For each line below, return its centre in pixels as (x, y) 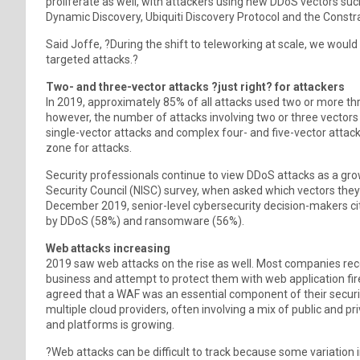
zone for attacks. (89, 147)
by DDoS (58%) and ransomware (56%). (145, 221)
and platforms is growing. (111, 324)
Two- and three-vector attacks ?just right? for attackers (196, 86)
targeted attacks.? (92, 59)
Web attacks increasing (108, 248)
